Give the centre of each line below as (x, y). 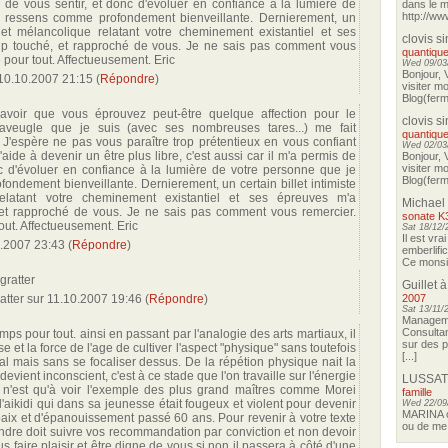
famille (417, 392)
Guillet (419, 285)
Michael (423, 203)
